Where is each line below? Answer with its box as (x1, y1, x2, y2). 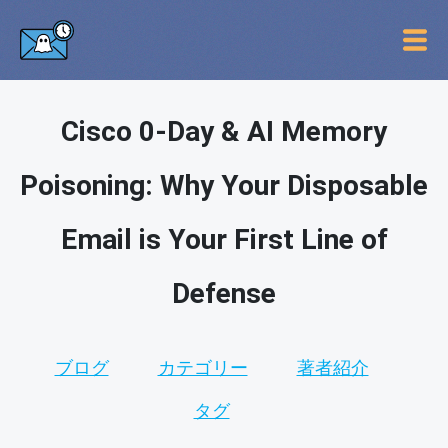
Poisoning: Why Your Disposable (20, 169, 428, 202)
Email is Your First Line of (60, 223, 388, 256)
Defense (172, 277, 276, 310)
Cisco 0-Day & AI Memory (61, 115, 387, 148)
